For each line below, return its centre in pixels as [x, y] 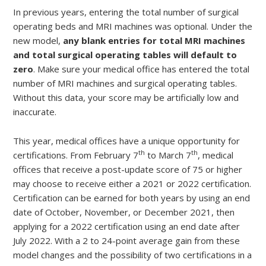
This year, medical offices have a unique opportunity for [126, 140]
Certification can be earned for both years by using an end [132, 197]
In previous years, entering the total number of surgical [126, 12]
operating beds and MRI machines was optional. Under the [133, 26]
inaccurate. [35, 111]
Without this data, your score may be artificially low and [126, 97]
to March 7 [168, 155]
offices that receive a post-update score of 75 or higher [128, 169]
